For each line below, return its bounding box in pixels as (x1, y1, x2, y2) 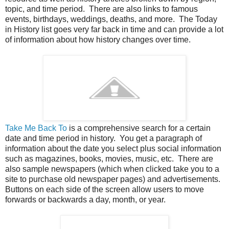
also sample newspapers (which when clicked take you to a (5, 164, 219, 173)
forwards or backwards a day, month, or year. (5, 195, 168, 204)
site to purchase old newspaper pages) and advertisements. (5, 174, 222, 184)
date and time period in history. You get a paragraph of (5, 133, 202, 143)
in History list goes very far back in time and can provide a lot (5, 25, 223, 34)
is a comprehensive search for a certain (67, 123, 211, 132)
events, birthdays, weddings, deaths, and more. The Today (5, 14, 217, 24)
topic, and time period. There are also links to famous (5, 4, 198, 13)
